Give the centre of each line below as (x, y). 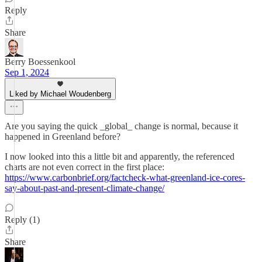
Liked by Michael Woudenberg (60, 94)
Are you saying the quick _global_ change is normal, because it (121, 126)
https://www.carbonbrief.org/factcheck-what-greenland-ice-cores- (125, 177)
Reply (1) (22, 220)
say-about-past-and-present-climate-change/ (85, 188)
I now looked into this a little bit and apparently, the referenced (120, 156)
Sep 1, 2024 (27, 72)
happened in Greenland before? (63, 137)
